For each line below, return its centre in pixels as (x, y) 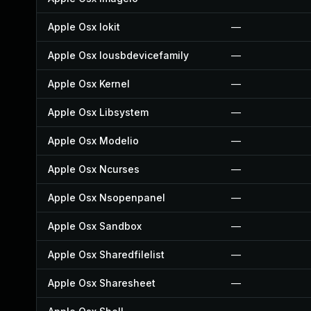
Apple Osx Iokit (84, 27)
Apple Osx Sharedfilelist (106, 254)
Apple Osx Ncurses (94, 169)
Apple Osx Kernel (89, 84)
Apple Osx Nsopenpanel (107, 197)
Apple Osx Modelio (93, 141)
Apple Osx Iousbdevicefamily (118, 55)
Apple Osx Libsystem (98, 112)
